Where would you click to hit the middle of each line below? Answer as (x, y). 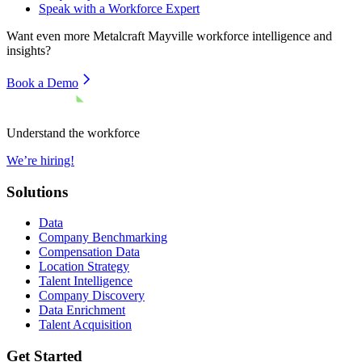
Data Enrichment (82, 310)
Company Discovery (92, 296)
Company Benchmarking (103, 238)
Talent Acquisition (85, 325)
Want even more (50, 36)
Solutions (37, 192)
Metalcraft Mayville (143, 36)
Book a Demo (42, 82)
